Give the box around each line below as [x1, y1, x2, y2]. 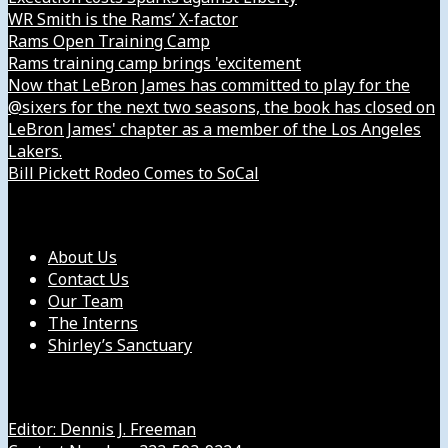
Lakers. [8, 139, 62, 162]
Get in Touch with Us [8, 374, 204, 400]
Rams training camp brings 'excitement [8, 51, 301, 74]
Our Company [8, 202, 135, 228]
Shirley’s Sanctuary [48, 333, 192, 356]
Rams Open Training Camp [8, 29, 210, 52]
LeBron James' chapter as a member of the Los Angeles [8, 117, 421, 140]
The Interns [48, 311, 138, 334]
